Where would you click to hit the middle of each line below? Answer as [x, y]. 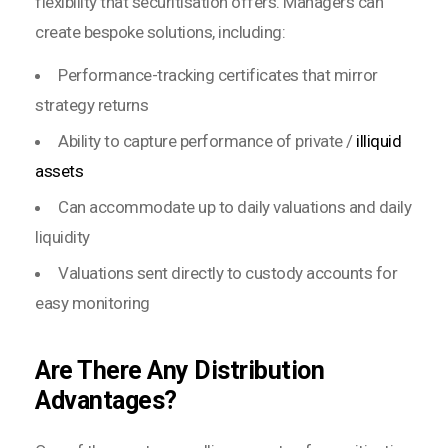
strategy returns [91, 105]
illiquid [376, 141]
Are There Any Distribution [179, 371]
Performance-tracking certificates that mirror [218, 75]
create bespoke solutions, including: [160, 32]
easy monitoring [92, 303]
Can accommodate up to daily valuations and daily [234, 207]
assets [59, 171]
